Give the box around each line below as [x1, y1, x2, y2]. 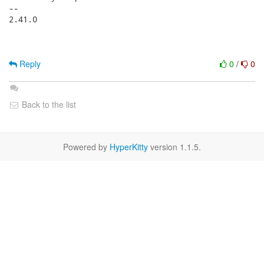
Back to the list [19, 98, 76, 110]
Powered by [63, 141, 110, 153]
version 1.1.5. [148, 141, 201, 153]
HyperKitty [110, 141, 148, 153]
